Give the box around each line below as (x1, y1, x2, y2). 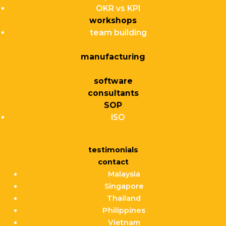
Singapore (104, 182, 144, 191)
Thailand (107, 194, 141, 203)
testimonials (88, 145, 138, 155)
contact (97, 157, 129, 167)
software (93, 76, 133, 86)
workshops (89, 16, 137, 26)
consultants (87, 88, 139, 98)
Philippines (102, 206, 146, 215)
